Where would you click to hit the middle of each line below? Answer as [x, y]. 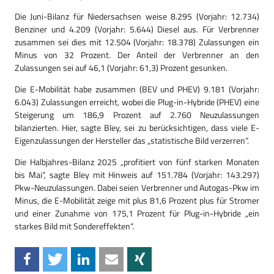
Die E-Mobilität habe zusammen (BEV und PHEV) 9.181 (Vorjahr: [137, 89]
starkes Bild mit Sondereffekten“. [74, 226]
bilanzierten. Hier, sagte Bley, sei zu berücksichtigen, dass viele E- [137, 128]
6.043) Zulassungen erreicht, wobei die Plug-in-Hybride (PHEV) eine [137, 102]
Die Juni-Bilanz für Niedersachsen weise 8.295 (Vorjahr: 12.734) [137, 16]
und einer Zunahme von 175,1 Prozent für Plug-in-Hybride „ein [137, 213]
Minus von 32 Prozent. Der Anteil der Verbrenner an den [137, 55]
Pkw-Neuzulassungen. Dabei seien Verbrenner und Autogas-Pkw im [137, 187]
